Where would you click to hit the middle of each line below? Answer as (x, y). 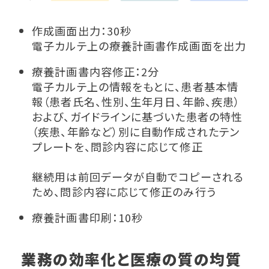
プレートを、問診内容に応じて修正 (117, 146)
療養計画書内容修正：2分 (96, 71)
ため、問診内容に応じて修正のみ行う (124, 191)
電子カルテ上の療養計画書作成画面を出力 (139, 45)
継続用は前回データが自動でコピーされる (138, 176)
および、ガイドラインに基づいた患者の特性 (138, 116)
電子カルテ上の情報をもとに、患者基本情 (135, 86)
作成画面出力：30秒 (82, 30)
